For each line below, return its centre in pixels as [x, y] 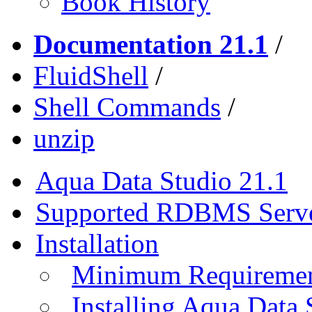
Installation [97, 243]
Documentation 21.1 [151, 44]
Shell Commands [127, 107]
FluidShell [91, 75]
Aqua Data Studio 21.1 [162, 180]
